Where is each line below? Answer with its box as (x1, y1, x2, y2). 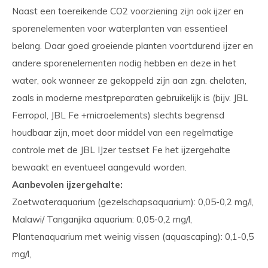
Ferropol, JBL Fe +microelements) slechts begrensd (12, 109, 224, 121)
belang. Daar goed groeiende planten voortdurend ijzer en (12, 40, 253, 51)
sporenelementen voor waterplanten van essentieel (12, 23, 227, 34)
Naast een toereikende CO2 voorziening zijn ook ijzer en (12, 5, 243, 17)
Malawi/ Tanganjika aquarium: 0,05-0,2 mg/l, (12, 214, 192, 225)
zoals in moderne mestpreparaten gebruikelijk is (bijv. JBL (12, 92, 248, 103)
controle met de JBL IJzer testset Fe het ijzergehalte (12, 144, 230, 156)
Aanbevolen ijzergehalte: (12, 179, 123, 190)
